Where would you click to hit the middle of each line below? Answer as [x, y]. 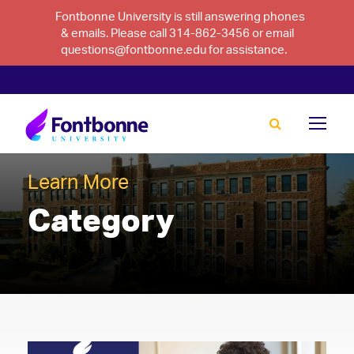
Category [101, 219]
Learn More [78, 181]
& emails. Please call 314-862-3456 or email [177, 33]
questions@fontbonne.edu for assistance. [174, 49]
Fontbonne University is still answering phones [180, 16]
